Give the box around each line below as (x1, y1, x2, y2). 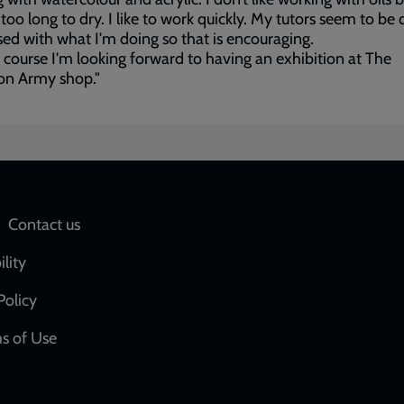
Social (202, 213, 276, 248)
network (202, 247, 301, 282)
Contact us (8, 215, 80, 234)
